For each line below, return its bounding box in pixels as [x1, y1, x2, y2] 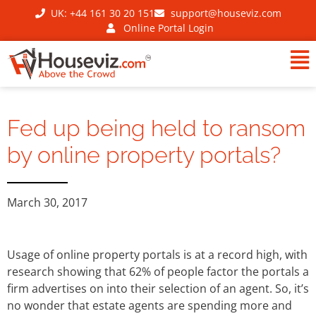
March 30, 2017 [7, 194, 87, 210]
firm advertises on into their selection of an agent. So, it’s [7, 280, 309, 296]
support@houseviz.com [170, 6, 281, 20]
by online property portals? [7, 141, 281, 168]
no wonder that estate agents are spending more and [7, 297, 292, 313]
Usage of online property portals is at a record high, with [7, 246, 308, 262]
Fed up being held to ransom [7, 114, 305, 141]
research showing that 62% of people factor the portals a [7, 263, 309, 279]
